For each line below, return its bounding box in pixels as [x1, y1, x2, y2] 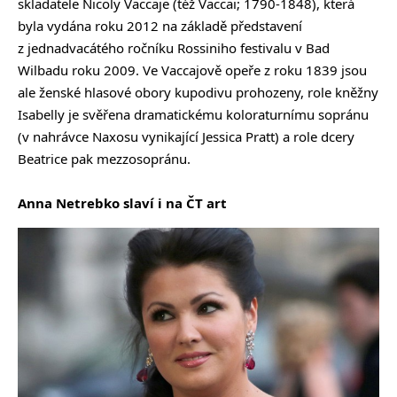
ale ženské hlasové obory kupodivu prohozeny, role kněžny [18, 83, 378, 102]
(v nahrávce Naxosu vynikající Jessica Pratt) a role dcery [18, 128, 354, 146]
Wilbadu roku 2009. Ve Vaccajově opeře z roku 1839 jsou [18, 61, 367, 80]
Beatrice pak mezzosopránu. [18, 150, 191, 168]
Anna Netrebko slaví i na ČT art [18, 194, 227, 213]
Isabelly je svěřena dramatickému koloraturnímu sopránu [18, 105, 369, 124]
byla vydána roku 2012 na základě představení [18, 17, 302, 35]
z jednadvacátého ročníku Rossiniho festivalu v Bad [18, 39, 330, 58]
